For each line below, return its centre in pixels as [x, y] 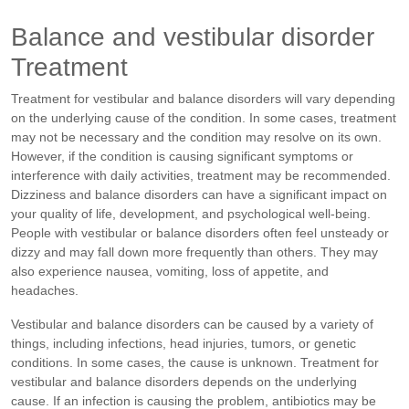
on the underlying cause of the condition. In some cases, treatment [204, 118]
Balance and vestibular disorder [193, 37]
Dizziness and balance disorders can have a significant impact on [199, 195]
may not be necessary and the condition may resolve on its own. [196, 137]
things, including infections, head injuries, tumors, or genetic [184, 344]
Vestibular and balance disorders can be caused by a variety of [192, 325]
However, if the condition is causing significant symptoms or [182, 157]
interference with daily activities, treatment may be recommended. [201, 176]
